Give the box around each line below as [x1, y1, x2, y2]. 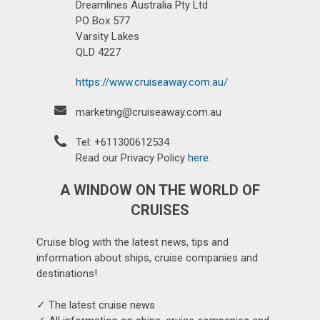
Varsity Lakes [76, 29, 140, 43]
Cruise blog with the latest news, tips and [36, 235, 229, 249]
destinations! [36, 266, 98, 280]
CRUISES [130, 201, 189, 219]
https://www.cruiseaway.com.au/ [76, 75, 229, 89]
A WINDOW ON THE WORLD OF [59, 181, 260, 199]
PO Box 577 [76, 14, 131, 27]
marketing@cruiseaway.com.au [76, 105, 222, 119]
